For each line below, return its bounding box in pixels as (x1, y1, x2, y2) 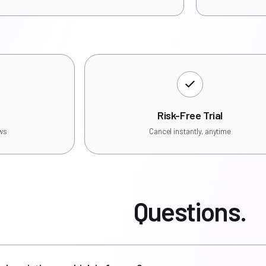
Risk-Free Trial (157, 108, 223, 122)
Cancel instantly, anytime (148, 126, 232, 136)
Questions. (134, 195, 246, 227)
